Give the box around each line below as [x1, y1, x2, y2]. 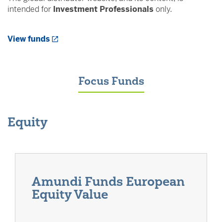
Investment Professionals [53, 4, 154, 14]
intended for [7, 4, 53, 14]
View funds [7, 34, 50, 44]
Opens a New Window [50, 29, 132, 40]
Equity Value [32, 186, 108, 202]
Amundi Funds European [32, 173, 185, 189]
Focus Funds [78, 74, 144, 88]
